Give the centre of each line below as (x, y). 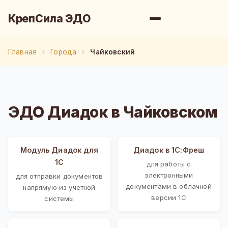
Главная (23, 52)
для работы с (169, 164)
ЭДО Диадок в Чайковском (113, 112)
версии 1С (169, 197)
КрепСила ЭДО (50, 18)
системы (59, 198)
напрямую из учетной (59, 187)
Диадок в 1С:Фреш (169, 150)
